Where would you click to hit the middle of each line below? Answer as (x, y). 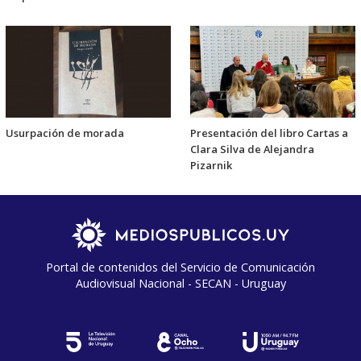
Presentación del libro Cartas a (269, 133)
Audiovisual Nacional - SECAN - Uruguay (180, 284)
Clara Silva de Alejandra (252, 149)
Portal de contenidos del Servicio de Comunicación (180, 268)
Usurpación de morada (65, 133)
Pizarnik (211, 166)
